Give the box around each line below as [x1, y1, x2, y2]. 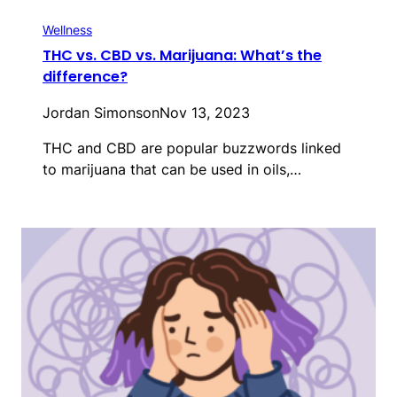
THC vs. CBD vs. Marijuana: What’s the [43, 45, 322, 66]
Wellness [43, 22, 92, 38]
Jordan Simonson [43, 104, 160, 122]
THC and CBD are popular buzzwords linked [43, 139, 341, 158]
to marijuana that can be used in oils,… [43, 160, 301, 179]
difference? [43, 66, 128, 88]
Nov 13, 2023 [160, 104, 250, 122]
